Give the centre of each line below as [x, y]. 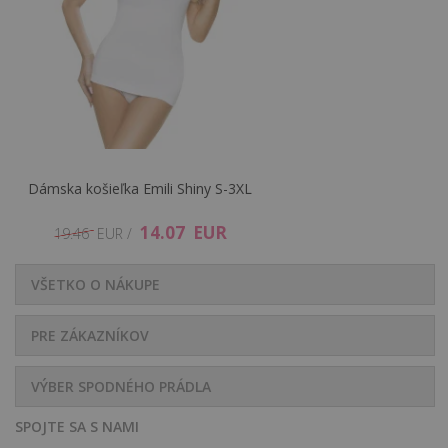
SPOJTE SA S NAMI [77, 426]
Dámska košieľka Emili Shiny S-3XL [140, 188]
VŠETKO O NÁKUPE [95, 284]
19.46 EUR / [96, 233]
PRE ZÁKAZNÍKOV [90, 335]
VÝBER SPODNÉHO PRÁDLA [121, 386]
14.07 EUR [183, 232]
